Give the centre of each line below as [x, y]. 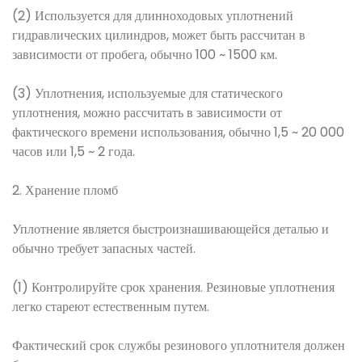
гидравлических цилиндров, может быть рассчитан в [159, 35]
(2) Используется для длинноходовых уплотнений [153, 16]
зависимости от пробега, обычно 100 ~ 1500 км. [145, 55]
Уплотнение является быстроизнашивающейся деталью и [170, 229]
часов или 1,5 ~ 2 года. [74, 152]
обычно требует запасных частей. [104, 248]
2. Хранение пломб [65, 190]
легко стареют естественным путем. [111, 307]
